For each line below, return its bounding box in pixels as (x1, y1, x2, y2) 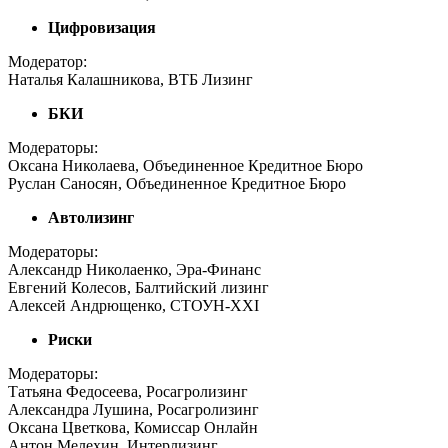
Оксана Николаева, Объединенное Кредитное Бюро (8, 156, 363, 174)
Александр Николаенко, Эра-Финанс (8, 260, 261, 278)
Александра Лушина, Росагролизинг (8, 400, 259, 418)
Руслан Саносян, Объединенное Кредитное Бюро (8, 174, 350, 192)
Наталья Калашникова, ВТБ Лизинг (8, 70, 253, 88)
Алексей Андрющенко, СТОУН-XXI (8, 296, 259, 314)
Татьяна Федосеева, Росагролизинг (8, 382, 248, 400)
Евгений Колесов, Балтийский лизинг (8, 278, 269, 296)
